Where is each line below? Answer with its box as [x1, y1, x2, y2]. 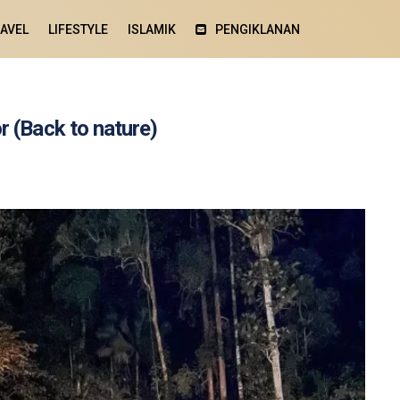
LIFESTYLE [47, 21, 108, 37]
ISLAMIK [127, 21, 176, 37]
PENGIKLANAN [214, 21, 300, 37]
